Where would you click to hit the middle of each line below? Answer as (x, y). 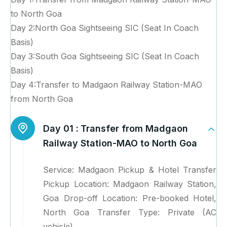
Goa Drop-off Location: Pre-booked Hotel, (130, 198)
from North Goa (42, 99)
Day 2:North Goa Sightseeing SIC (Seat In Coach (105, 28)
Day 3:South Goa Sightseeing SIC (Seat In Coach (105, 56)
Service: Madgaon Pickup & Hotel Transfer (130, 170)
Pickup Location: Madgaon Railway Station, (130, 184)
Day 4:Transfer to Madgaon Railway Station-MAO (106, 85)
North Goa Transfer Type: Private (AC (130, 213)
